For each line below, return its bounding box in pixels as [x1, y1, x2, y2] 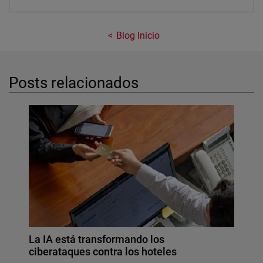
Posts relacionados [9, 73, 139, 92]
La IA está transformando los [29, 232, 165, 245]
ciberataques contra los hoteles [29, 245, 177, 258]
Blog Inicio [116, 30, 160, 42]
